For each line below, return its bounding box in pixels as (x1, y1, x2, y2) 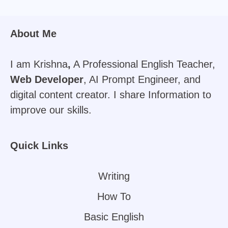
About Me (10, 28, 56, 39)
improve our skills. (10, 104, 92, 116)
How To (97, 191, 131, 202)
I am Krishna (10, 59, 68, 70)
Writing (98, 170, 130, 182)
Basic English (84, 211, 144, 222)
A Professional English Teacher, (71, 59, 215, 70)
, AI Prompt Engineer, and (83, 74, 201, 85)
